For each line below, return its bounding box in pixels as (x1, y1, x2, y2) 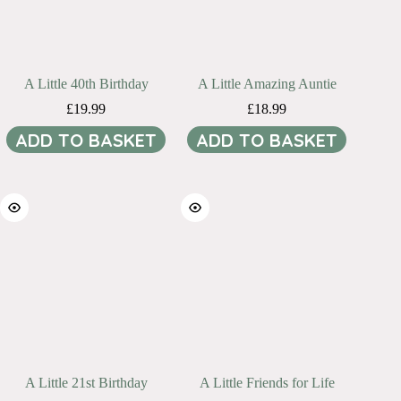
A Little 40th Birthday (23, 76, 149, 92)
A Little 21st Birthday (24, 374, 148, 390)
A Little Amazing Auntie (197, 76, 337, 92)
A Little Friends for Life (199, 374, 335, 390)
